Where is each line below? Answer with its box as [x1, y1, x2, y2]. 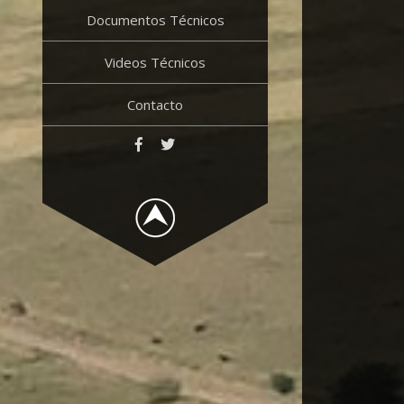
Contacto [127, 96, 183, 114]
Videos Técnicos [105, 53, 206, 71]
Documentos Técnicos [86, 11, 225, 29]
